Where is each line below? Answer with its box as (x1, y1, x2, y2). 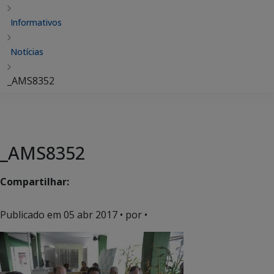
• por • (117, 208, 147, 221)
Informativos (10, 17, 62, 28)
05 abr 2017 (64, 208, 117, 221)
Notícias (10, 46, 43, 57)
